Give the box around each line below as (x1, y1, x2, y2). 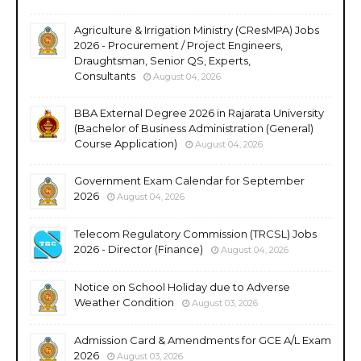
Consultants (74, 68, 135, 82)
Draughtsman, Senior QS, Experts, (74, 53, 251, 67)
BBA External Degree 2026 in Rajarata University (74, 106, 324, 119)
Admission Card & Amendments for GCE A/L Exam (74, 333, 331, 346)
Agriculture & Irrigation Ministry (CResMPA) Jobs (74, 23, 319, 36)
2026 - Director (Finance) (74, 242, 203, 255)
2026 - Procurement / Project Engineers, (74, 38, 283, 52)
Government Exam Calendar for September (74, 173, 305, 187)
